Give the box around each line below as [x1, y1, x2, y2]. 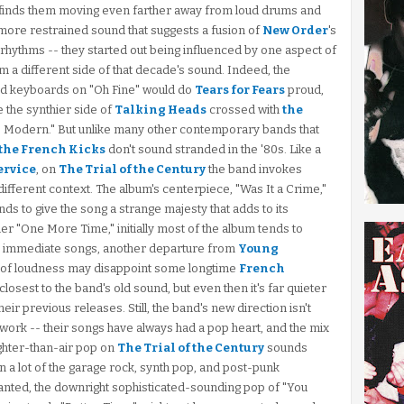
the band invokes [206, 162, 302, 176]
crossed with [207, 103, 282, 116]
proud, [285, 83, 324, 96]
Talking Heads [115, 103, 207, 116]
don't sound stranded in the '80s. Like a [106, 142, 321, 156]
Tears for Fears [195, 83, 285, 96]
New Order [262, 23, 328, 37]
